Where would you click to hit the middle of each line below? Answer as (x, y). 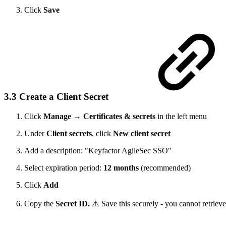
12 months (121, 167)
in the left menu (181, 116)
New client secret (142, 133)
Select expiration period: (64, 167)
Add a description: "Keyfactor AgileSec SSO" (98, 150)
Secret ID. (74, 203)
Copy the (40, 203)
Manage (57, 116)
